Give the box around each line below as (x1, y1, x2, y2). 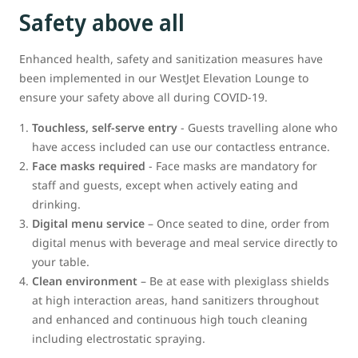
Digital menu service (32, 215, 145, 231)
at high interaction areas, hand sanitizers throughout (32, 292, 319, 308)
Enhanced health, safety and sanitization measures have (19, 50, 323, 66)
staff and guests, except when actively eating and (32, 177, 298, 193)
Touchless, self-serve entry (32, 119, 177, 135)
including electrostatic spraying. (32, 330, 205, 346)
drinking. (32, 196, 81, 212)
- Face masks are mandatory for (149, 157, 317, 173)
